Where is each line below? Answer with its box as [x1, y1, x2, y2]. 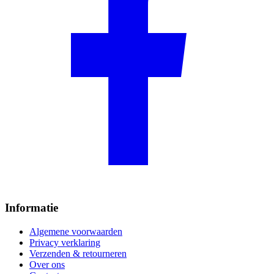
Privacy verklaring [29, 237, 100, 248]
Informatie [5, 201, 58, 214]
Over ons [29, 259, 65, 270]
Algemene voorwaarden [29, 226, 122, 237]
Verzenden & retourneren [29, 248, 127, 259]
